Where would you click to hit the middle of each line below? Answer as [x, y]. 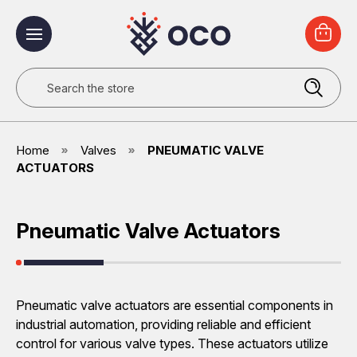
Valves [98, 150]
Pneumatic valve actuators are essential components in [175, 305]
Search [37, 77]
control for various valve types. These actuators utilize [172, 343]
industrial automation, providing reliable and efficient [163, 324]
